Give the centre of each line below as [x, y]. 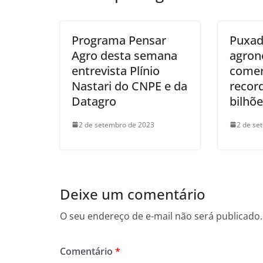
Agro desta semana [124, 55]
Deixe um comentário [133, 194]
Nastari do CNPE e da [129, 86]
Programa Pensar [119, 40]
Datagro [94, 101]
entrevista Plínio [116, 70]
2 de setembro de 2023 [117, 124]
